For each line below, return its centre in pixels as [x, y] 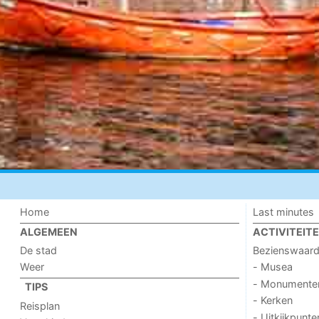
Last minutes [283, 212]
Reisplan [40, 305]
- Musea [272, 267]
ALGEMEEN [49, 231]
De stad [39, 250]
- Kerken [272, 300]
